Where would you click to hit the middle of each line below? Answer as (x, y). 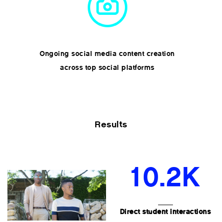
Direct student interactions (165, 212)
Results (111, 124)
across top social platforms (107, 67)
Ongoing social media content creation (107, 54)
